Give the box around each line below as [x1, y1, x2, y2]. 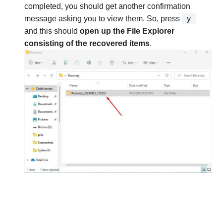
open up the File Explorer [80, 26, 174, 35]
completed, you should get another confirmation [24, 1, 190, 10]
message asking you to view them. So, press [24, 14, 182, 23]
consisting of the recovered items [24, 39, 150, 48]
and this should [24, 26, 80, 35]
